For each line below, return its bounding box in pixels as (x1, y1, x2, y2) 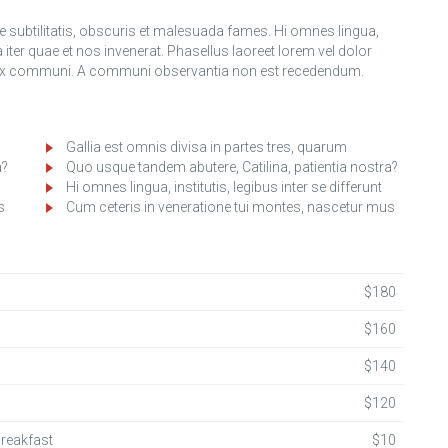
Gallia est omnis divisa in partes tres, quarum (66, 139, 347, 155)
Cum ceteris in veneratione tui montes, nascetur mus (66, 199, 395, 215)
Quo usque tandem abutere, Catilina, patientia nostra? (66, 159, 398, 175)
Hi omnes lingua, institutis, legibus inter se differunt (66, 179, 382, 195)
